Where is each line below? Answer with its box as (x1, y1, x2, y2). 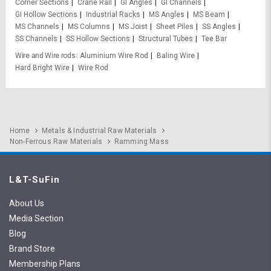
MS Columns (68, 22, 110, 31)
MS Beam (193, 10, 225, 19)
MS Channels (15, 22, 59, 31)
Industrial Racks (86, 10, 140, 19)
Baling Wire (156, 51, 195, 60)
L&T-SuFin (9, 174, 60, 186)
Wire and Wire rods (15, 51, 76, 60)
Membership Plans (9, 259, 80, 269)
